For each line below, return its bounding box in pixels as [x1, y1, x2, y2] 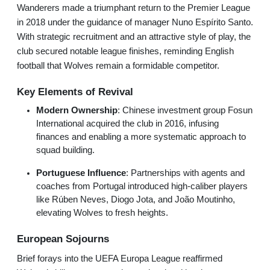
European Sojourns [17, 233, 109, 245]
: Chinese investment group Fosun [118, 105, 253, 116]
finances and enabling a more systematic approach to [36, 132, 246, 142]
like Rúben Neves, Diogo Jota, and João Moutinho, [36, 195, 235, 205]
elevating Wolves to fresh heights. [36, 208, 168, 218]
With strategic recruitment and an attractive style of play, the [17, 32, 251, 42]
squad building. [36, 145, 95, 155]
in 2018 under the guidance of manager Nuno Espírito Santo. [17, 17, 253, 28]
